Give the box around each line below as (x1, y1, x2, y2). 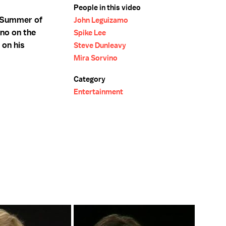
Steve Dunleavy (74, 40, 126, 50)
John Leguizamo (74, 15, 128, 25)
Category (74, 74, 105, 84)
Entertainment (74, 87, 123, 97)
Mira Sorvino (74, 53, 118, 63)
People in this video (74, 3, 141, 13)
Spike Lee (74, 28, 106, 38)
